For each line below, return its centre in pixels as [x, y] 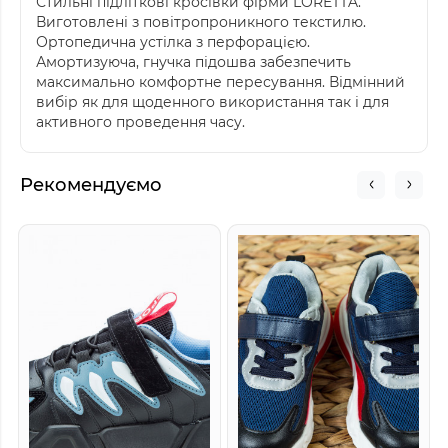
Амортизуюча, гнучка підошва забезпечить [193, 61]
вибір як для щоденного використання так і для [212, 101]
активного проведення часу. [140, 121]
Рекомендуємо [91, 184]
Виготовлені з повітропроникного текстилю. [201, 21]
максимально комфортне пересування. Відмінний [220, 81]
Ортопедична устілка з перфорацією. [173, 41]
